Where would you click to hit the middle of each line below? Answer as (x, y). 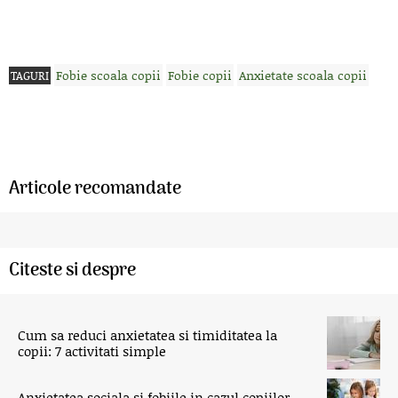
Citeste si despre (72, 271)
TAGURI (30, 75)
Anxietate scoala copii (303, 75)
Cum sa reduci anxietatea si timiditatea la (147, 334)
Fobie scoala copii (108, 75)
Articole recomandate (95, 189)
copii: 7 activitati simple (92, 350)
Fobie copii (200, 75)
